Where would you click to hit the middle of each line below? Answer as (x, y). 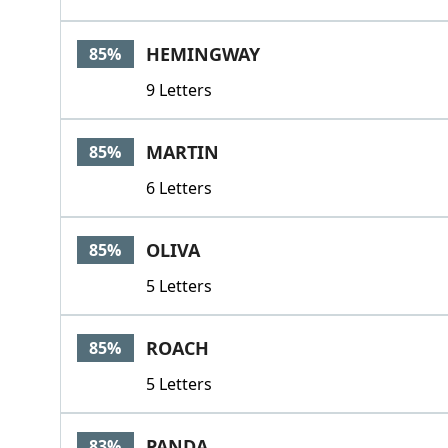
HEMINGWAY (202, 54)
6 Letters (178, 188)
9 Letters (178, 90)
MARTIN (182, 152)
